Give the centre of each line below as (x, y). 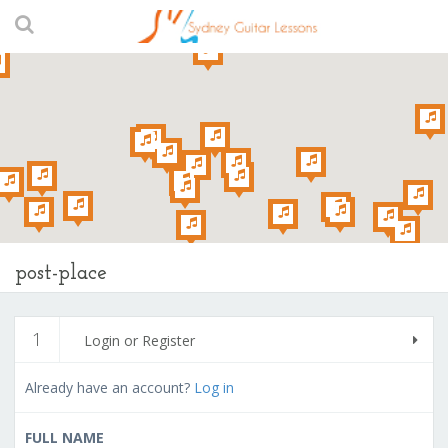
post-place (61, 273)
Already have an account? (109, 387)
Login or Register (139, 340)
